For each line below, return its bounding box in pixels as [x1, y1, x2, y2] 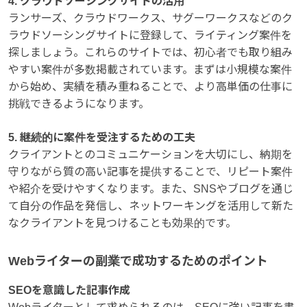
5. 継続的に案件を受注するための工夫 [8, 131, 195, 143]
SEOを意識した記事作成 [8, 284, 130, 296]
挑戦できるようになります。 [8, 97, 149, 110]
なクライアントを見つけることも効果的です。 [8, 217, 236, 229]
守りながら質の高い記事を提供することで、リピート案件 [8, 165, 293, 177]
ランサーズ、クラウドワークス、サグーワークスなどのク [8, 12, 293, 24]
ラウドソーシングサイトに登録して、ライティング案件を [8, 29, 292, 41]
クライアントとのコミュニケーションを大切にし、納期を [8, 148, 293, 160]
